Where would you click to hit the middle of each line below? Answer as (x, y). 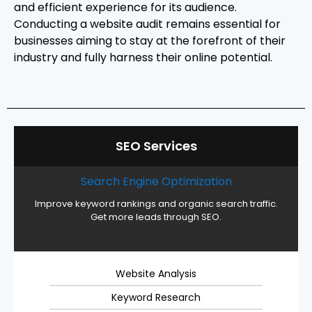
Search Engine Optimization (156, 181)
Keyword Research (156, 297)
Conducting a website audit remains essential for (147, 24)
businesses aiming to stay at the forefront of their (150, 41)
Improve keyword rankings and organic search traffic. (156, 203)
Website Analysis (156, 273)
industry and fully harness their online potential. (143, 58)
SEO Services (156, 146)
